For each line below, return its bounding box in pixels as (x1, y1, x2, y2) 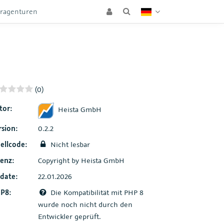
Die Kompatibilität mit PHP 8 (48, 187, 143, 197)
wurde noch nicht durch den (37, 199, 132, 209)
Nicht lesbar (48, 139, 90, 149)
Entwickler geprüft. (37, 211, 101, 221)
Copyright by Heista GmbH (37, 155, 124, 165)
